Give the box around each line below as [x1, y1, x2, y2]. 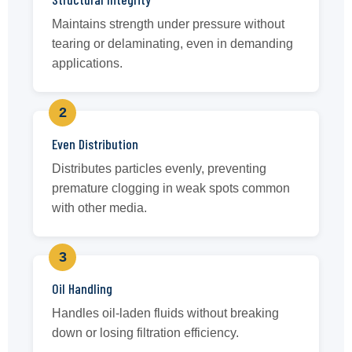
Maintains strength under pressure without [52, 16, 284, 31]
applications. [52, 56, 123, 70]
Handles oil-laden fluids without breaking [52, 306, 279, 320]
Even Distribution [52, 134, 138, 152]
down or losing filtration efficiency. [52, 325, 239, 339]
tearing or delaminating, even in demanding [52, 36, 293, 50]
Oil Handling [52, 279, 112, 297]
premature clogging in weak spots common [52, 181, 290, 195]
